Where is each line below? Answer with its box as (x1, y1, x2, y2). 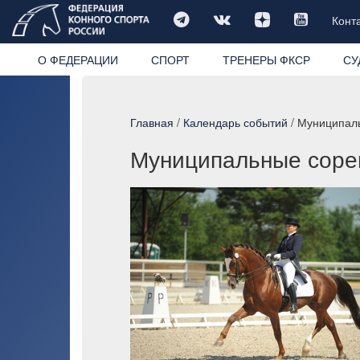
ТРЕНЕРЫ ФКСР (222, 51, 310, 67)
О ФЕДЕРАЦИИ (37, 51, 118, 67)
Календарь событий (183, 113, 288, 130)
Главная (130, 113, 174, 130)
